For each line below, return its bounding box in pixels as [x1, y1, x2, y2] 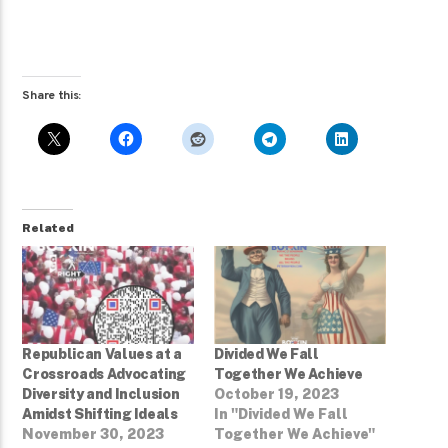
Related [22, 221, 74, 236]
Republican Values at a [22, 346, 182, 363]
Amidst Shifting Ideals [22, 406, 178, 423]
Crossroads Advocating [22, 366, 187, 383]
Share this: [22, 88, 82, 105]
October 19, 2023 [214, 386, 339, 403]
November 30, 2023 [22, 426, 165, 443]
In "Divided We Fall [214, 406, 348, 423]
